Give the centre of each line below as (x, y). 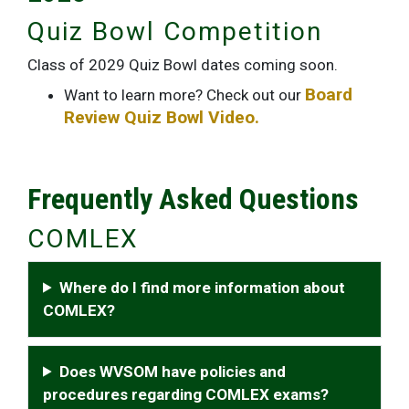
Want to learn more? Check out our (184, 94)
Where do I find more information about (203, 287)
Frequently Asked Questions (193, 199)
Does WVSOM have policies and (173, 371)
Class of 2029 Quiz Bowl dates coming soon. (183, 64)
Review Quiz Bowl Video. (162, 117)
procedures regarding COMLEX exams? (186, 394)
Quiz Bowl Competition (175, 31)
